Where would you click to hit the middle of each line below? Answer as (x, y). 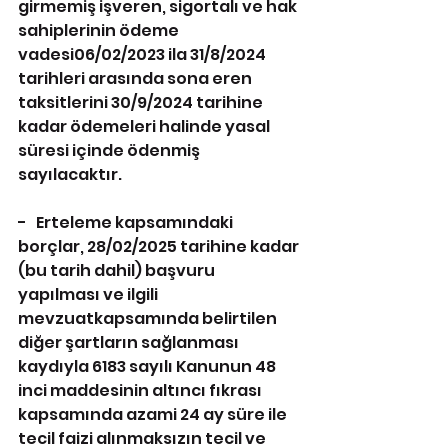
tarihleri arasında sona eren (136, 78)
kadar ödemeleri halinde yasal (145, 126)
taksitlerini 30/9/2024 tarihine (142, 102)
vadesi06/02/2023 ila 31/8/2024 (143, 54)
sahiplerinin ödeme (100, 30)
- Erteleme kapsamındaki (127, 222)
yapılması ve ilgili (89, 294)
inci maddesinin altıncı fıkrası (141, 390)
